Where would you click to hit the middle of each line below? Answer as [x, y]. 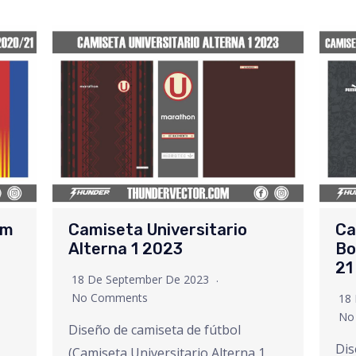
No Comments [110, 298]
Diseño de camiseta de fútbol [155, 330]
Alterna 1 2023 [126, 249]
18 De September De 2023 [142, 280]
